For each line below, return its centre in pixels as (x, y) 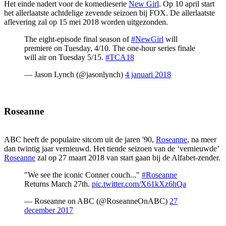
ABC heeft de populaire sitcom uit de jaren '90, (80, 140)
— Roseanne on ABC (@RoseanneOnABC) (97, 201)
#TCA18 (120, 57)
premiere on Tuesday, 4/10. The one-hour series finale (110, 48)
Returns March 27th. (58, 184)
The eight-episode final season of (78, 39)
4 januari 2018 (148, 74)
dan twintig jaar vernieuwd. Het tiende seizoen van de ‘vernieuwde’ (111, 149)
